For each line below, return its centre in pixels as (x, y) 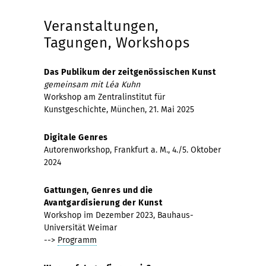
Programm (77, 240)
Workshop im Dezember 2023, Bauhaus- (119, 215)
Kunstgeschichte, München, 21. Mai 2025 (119, 109)
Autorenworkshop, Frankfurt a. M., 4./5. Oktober (132, 150)
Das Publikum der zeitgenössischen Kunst (130, 72)
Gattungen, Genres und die (99, 190)
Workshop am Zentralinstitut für (104, 97)
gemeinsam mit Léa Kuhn (92, 84)
